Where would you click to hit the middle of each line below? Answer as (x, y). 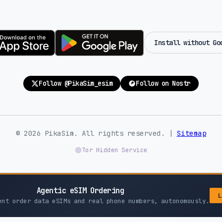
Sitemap (191, 133)
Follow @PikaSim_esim (76, 83)
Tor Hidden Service (114, 150)
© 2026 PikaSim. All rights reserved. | (96, 133)
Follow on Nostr (163, 83)
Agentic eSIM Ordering (80, 191)
